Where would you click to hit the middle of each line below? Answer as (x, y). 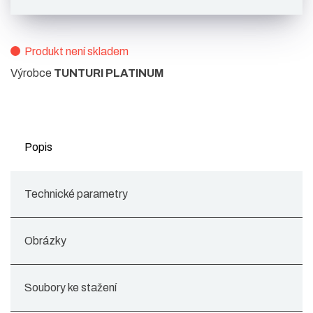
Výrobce (32, 73)
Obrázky (45, 241)
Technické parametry (76, 194)
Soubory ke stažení (71, 288)
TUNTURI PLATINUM (109, 73)
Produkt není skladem (75, 52)
